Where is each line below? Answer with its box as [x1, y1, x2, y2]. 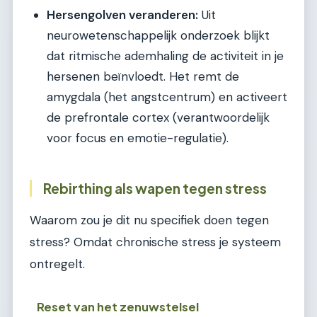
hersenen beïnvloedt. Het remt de [47, 69, 239, 85]
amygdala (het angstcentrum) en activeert [47, 89, 287, 105]
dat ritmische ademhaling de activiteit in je [47, 48, 284, 64]
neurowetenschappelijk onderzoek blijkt [47, 28, 270, 44]
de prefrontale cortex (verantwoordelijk [47, 110, 270, 126]
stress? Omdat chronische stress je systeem [30, 234, 281, 250]
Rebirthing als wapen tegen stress [43, 180, 267, 197]
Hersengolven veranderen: [47, 7, 198, 23]
